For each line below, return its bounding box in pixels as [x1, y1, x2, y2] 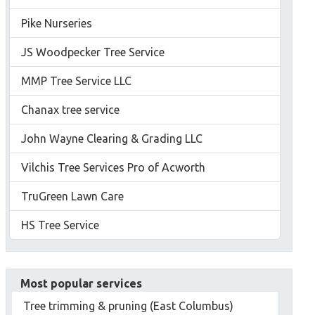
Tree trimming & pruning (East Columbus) [23, 300, 233, 312]
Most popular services [20, 277, 142, 290]
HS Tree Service [21, 219, 99, 231]
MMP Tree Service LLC [21, 75, 131, 87]
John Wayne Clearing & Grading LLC [21, 132, 202, 145]
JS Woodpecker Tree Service [21, 46, 165, 58]
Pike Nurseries [21, 17, 92, 30]
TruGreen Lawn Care [21, 190, 124, 202]
